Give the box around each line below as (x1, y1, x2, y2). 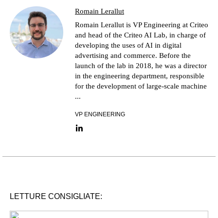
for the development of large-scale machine (75, 82, 207, 91)
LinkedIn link (78, 128, 121, 137)
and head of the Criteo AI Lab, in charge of (75, 31, 206, 39)
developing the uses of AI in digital (75, 41, 182, 50)
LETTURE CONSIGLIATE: (10, 192, 102, 201)
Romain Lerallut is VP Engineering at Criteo (75, 21, 208, 29)
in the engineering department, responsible (75, 72, 204, 80)
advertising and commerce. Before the (75, 52, 191, 60)
